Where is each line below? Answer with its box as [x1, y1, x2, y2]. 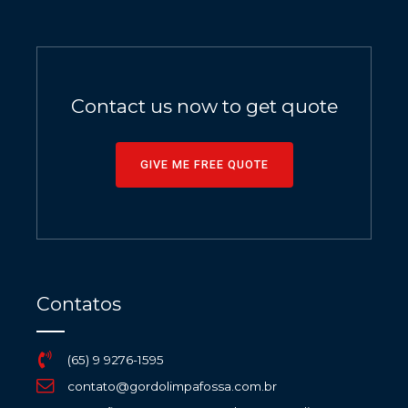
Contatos [36, 292, 121, 316]
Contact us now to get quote [70, 95, 338, 118]
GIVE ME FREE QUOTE [139, 158, 269, 172]
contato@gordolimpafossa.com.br [66, 378, 277, 393]
